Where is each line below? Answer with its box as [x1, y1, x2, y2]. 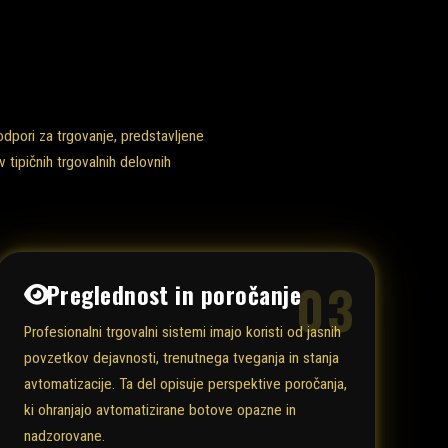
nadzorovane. [23, 427, 105, 446]
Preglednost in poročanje [46, 276, 301, 312]
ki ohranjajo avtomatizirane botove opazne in [23, 401, 296, 420]
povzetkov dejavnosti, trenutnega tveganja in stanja [23, 349, 339, 368]
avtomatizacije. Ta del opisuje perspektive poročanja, [23, 375, 347, 394]
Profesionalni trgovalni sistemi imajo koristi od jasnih [23, 323, 341, 342]
